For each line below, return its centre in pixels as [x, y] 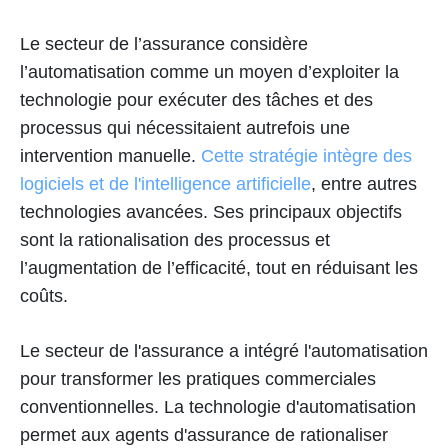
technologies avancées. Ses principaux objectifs [211, 211]
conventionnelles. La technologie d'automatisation [218, 406]
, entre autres [364, 183]
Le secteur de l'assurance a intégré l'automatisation [224, 350]
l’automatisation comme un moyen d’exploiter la [209, 71]
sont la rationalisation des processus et [175, 239]
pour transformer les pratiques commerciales [198, 378]
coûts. [44, 295]
